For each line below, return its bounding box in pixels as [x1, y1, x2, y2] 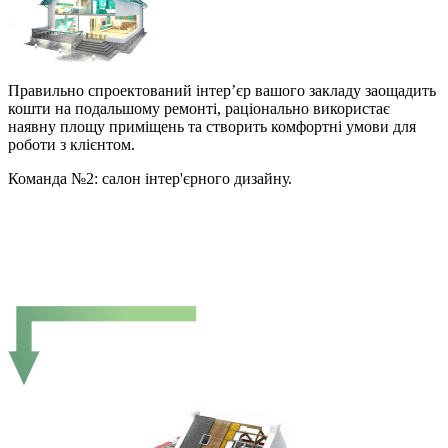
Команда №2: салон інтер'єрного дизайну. [8, 169, 292, 187]
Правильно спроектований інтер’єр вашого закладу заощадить [8, 81, 436, 99]
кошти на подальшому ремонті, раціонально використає [8, 99, 390, 117]
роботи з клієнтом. [8, 135, 135, 153]
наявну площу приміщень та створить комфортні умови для [8, 117, 416, 135]
